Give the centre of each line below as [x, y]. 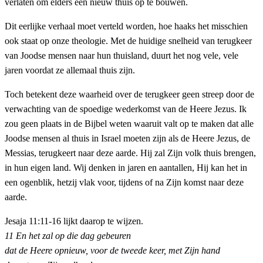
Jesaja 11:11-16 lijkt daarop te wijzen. [74, 221]
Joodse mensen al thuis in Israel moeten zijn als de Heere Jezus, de [127, 139]
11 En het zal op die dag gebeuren [68, 236]
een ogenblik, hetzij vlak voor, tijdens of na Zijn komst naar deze [124, 183]
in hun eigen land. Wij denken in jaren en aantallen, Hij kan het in [126, 168]
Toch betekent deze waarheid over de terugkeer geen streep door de [129, 95]
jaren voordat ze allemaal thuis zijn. [70, 70]
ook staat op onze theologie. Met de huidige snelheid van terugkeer [128, 41]
